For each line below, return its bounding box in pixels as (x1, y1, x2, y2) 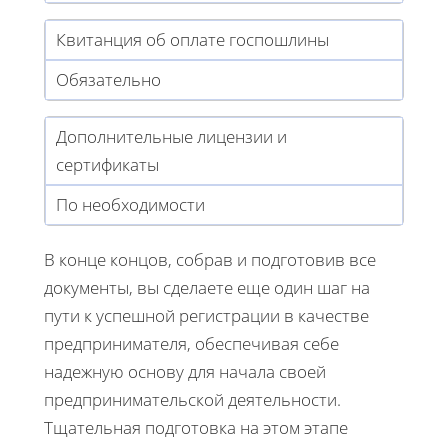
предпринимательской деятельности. (44, 387, 341, 411)
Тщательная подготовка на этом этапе (44, 415, 348, 439)
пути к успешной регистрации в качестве (44, 303, 369, 327)
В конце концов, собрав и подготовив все (44, 247, 376, 271)
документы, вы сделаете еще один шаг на (44, 275, 370, 299)
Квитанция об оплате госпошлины (56, 27, 329, 51)
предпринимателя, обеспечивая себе (44, 331, 339, 355)
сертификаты (56, 152, 159, 176)
